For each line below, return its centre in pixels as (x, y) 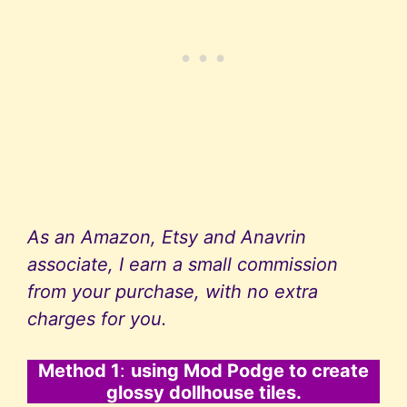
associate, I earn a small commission (183, 265)
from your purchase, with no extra (173, 292)
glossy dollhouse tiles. (203, 393)
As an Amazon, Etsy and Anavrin (167, 238)
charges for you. (97, 319)
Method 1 (79, 371)
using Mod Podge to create (250, 371)
